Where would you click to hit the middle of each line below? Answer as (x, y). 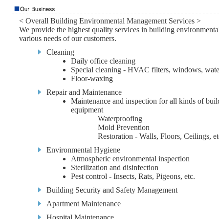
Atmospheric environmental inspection (130, 159)
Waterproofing (120, 119)
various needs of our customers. (68, 38)
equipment (87, 110)
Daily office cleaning (103, 61)
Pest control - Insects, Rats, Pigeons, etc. (133, 176)
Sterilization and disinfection (115, 167)
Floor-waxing (92, 78)
